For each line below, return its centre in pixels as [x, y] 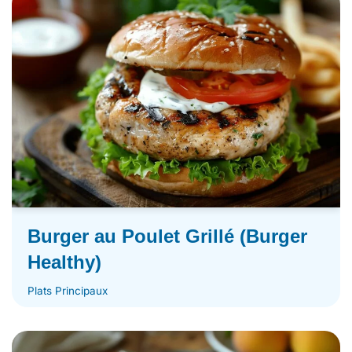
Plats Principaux [68, 290]
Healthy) [64, 262]
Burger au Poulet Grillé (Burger [167, 236]
